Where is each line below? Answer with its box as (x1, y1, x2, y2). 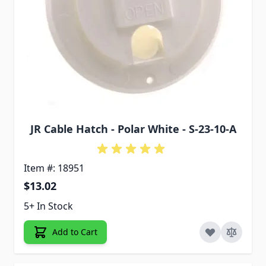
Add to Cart (52, 226, 97, 238)
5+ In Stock (24, 199, 73, 213)
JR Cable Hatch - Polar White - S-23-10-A (30, 122, 236, 137)
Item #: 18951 (24, 161, 84, 175)
